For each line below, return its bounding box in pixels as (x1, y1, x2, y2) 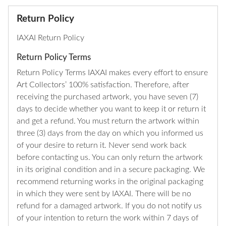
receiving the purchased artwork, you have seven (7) (17, 93, 198, 101)
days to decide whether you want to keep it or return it (17, 105, 206, 114)
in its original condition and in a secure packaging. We (17, 165, 205, 174)
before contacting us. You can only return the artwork (17, 153, 203, 162)
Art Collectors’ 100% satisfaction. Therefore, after (17, 81, 189, 89)
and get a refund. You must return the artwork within (17, 117, 199, 126)
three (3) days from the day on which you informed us (17, 129, 203, 138)
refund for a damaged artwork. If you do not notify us (17, 202, 202, 210)
